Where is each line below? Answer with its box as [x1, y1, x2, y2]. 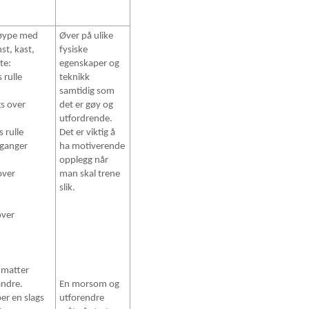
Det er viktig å [59, 128, 116, 139]
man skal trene [59, 169, 121, 180]
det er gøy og [59, 100, 114, 111]
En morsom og [59, 279, 120, 290]
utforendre [59, 293, 105, 304]
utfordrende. [59, 114, 113, 125]
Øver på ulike [59, 31, 114, 42]
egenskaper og [59, 59, 120, 70]
